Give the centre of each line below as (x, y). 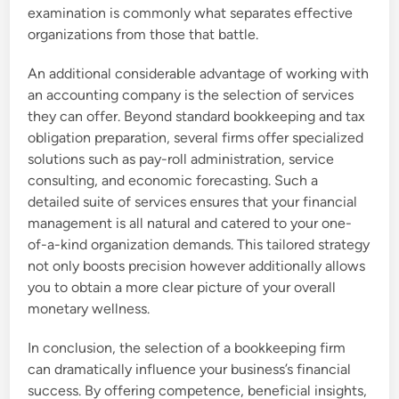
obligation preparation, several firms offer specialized (196, 138)
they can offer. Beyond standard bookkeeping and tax (197, 117)
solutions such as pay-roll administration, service (181, 159)
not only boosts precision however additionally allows (197, 266)
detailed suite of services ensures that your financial (193, 202)
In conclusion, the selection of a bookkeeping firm (187, 348)
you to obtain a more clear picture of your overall (182, 288)
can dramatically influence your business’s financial (190, 370)
